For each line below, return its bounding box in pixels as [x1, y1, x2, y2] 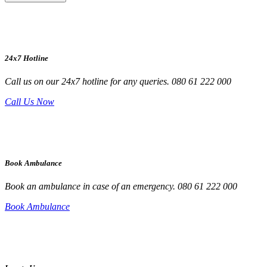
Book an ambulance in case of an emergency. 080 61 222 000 [5, 181, 237, 192]
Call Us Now [5, 96, 54, 107]
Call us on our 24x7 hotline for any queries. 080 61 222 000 [5, 76, 231, 86]
